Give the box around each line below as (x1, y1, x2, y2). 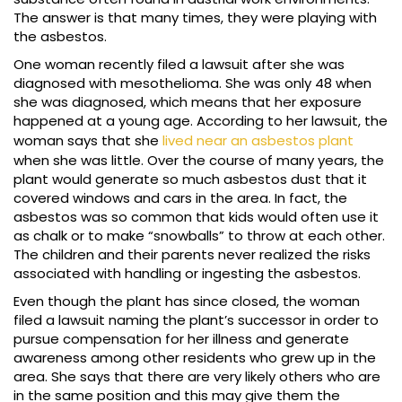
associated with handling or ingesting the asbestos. (13, 264, 361, 284)
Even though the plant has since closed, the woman (13, 292, 360, 311)
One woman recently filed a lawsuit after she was (13, 55, 345, 74)
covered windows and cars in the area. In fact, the (13, 188, 347, 208)
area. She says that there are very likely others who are (13, 367, 380, 387)
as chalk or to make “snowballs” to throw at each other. (13, 226, 385, 246)
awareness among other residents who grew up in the (13, 348, 376, 368)
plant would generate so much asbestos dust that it (13, 170, 367, 189)
